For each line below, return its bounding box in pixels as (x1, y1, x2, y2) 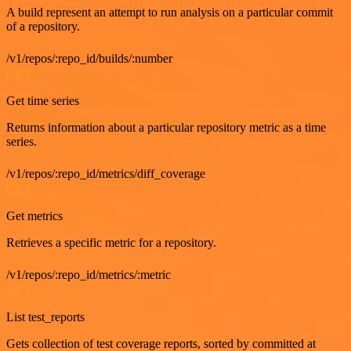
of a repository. (6, 20, 80, 33)
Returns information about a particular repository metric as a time (6, 121, 326, 134)
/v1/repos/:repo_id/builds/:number (6, 52, 172, 65)
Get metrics (6, 209, 63, 223)
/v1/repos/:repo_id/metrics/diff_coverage (6, 167, 205, 180)
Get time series (6, 94, 79, 107)
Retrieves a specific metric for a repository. (6, 236, 216, 249)
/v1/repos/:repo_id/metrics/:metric (6, 268, 171, 281)
